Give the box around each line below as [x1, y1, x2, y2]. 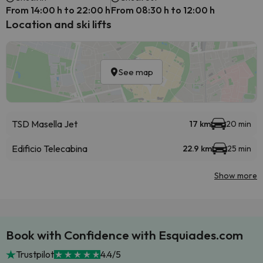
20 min [226, 119, 251, 129]
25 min [227, 143, 251, 154]
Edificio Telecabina [12, 143, 87, 154]
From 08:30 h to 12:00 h [111, 4, 215, 16]
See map [119, 66, 153, 77]
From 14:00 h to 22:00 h [6, 4, 110, 16]
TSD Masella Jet [12, 118, 77, 130]
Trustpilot [15, 248, 54, 260]
